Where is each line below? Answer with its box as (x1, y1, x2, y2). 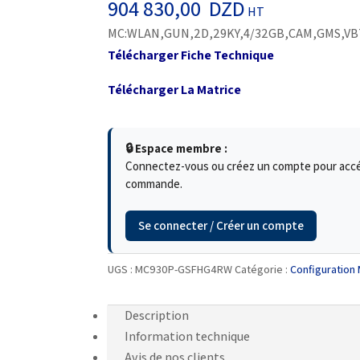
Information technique (125, 328, 251, 346)
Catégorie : (235, 262, 291, 277)
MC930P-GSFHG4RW (135, 262, 233, 277)
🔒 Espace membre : (125, 141, 228, 157)
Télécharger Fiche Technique (108, 47, 275, 64)
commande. (125, 176, 183, 192)
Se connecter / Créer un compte (138, 218, 305, 234)
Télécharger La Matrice (108, 81, 242, 99)
